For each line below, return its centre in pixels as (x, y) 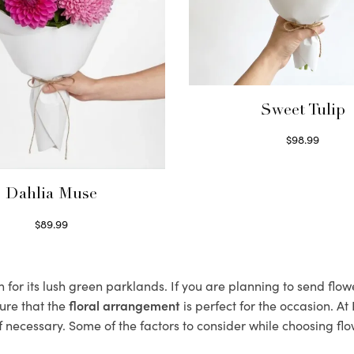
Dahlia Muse (51, 196)
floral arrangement (124, 305)
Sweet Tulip (303, 111)
